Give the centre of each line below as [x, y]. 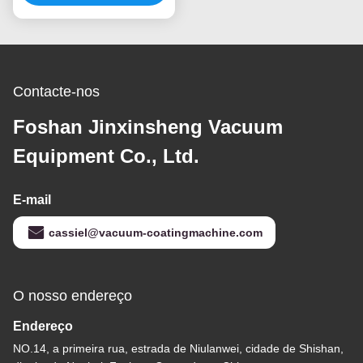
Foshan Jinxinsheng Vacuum [148, 127]
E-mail [32, 200]
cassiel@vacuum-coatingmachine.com [156, 233]
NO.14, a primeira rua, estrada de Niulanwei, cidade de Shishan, [178, 349]
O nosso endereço [73, 296]
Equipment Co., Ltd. [106, 156]
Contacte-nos [56, 92]
